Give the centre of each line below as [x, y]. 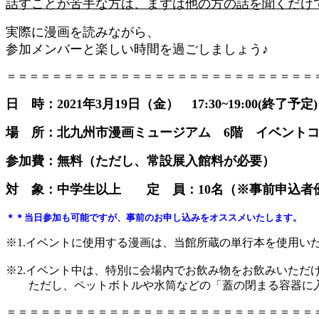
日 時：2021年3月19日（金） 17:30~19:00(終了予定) [162, 104]
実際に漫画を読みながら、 [83, 32]
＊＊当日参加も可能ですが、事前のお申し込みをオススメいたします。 [154, 218]
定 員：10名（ [192, 190]
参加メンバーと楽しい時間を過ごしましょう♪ [137, 49]
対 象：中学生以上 [76, 190]
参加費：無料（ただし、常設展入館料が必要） [140, 161]
